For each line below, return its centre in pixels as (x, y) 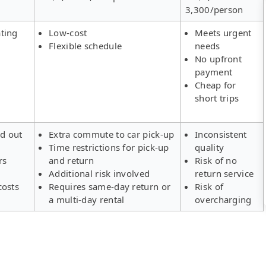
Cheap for (216, 85)
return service (224, 173)
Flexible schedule (85, 45)
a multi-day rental (87, 199)
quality (210, 147)
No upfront (218, 58)
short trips (217, 98)
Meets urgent (223, 32)
